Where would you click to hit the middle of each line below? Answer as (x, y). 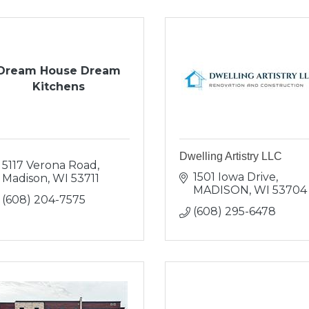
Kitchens (59, 86)
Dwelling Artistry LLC (231, 156)
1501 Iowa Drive (235, 177)
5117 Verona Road (49, 165)
